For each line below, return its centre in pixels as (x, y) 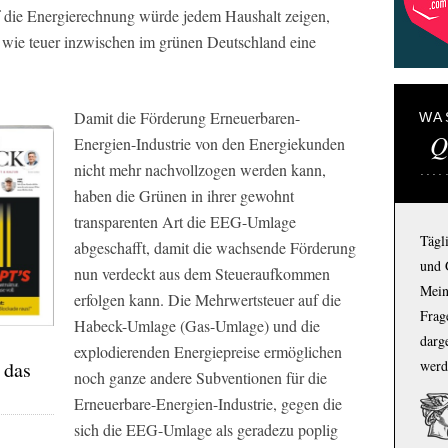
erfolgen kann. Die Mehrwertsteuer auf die (207, 300)
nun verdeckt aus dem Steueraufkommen (202, 274)
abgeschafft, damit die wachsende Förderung (215, 248)
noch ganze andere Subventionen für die (200, 378)
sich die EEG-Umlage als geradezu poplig (206, 430)
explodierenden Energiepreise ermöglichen (208, 352)
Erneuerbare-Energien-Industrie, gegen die (208, 404)
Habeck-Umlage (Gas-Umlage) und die (197, 326)
